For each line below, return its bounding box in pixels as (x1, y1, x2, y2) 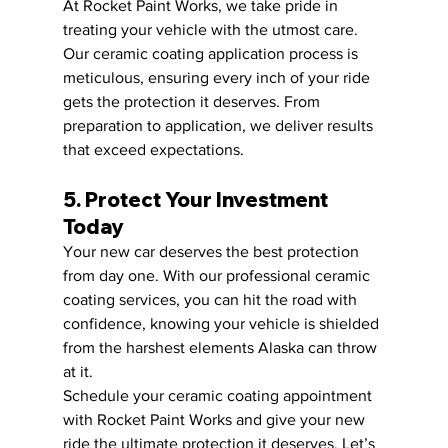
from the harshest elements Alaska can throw (62, 338, 381, 356)
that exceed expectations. (62, 140, 244, 158)
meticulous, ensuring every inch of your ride (62, 68, 374, 86)
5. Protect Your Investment (62, 186, 332, 212)
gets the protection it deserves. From (62, 92, 324, 110)
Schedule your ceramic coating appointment (62, 386, 376, 404)
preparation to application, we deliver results (62, 116, 377, 134)
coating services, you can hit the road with (62, 290, 361, 308)
